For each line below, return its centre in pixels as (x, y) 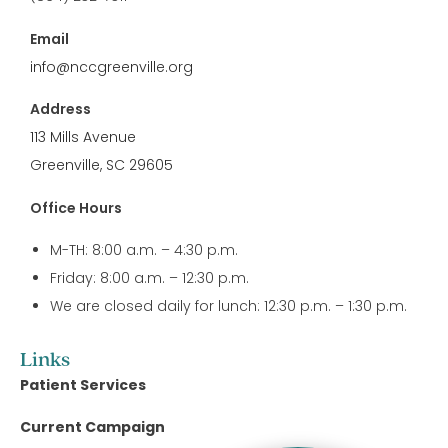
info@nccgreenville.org (111, 66)
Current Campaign (92, 426)
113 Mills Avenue (83, 137)
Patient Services (83, 384)
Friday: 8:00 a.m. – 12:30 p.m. (149, 277)
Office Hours (76, 207)
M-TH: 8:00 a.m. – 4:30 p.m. (144, 249)
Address (60, 109)
